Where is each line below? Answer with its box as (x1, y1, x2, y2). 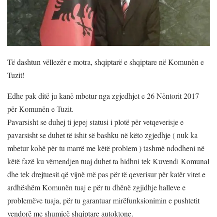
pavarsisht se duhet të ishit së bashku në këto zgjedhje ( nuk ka (7, 130, 198, 140)
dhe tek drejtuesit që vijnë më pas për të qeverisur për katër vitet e (7, 169, 205, 180)
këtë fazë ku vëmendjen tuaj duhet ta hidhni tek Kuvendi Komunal (7, 156, 209, 167)
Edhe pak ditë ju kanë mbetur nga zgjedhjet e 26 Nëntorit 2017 (7, 91, 199, 101)
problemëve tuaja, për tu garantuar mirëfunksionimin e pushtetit (7, 195, 200, 206)
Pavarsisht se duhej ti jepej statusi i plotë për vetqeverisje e (7, 117, 184, 127)
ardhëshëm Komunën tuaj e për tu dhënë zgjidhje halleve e (7, 182, 186, 193)
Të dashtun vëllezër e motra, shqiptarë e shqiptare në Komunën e (7, 57, 204, 67)
